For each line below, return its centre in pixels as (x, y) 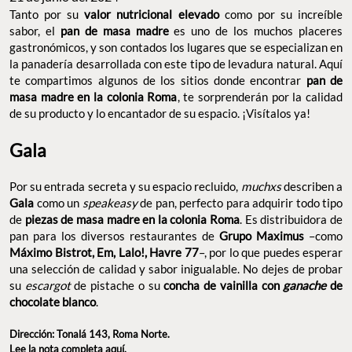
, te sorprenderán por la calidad (260, 97)
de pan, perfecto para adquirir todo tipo (240, 203)
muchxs (261, 187)
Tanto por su (47, 15)
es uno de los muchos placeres (258, 31)
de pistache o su (117, 286)
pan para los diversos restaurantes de (112, 236)
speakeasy (110, 203)
